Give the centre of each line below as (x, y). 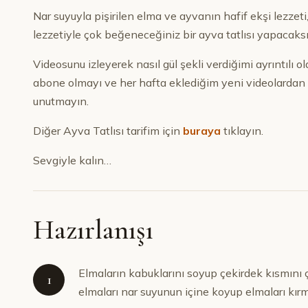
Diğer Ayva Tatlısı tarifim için (108, 131)
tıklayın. (242, 131)
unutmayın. (61, 101)
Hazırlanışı (93, 230)
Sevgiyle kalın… (72, 160)
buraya (202, 131)
